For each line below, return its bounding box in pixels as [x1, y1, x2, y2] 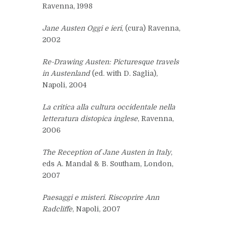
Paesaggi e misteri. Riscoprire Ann [42, 193, 159, 201]
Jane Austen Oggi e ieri [42, 24, 122, 32]
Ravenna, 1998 [42, 2, 92, 10]
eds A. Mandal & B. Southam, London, [42, 159, 173, 168]
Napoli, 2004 [42, 80, 86, 89]
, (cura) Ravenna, [122, 24, 180, 32]
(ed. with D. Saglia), [90, 69, 158, 77]
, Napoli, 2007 [72, 204, 121, 213]
